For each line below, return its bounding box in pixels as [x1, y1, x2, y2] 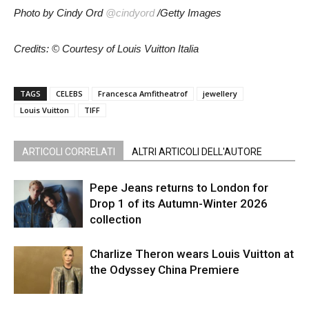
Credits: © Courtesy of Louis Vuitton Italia [14, 43, 199, 55]
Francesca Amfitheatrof [98, 88, 188, 99]
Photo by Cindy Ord [14, 7, 106, 19]
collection [90, 212, 141, 227]
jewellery [203, 88, 237, 99]
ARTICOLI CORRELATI [22, 146, 115, 158]
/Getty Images [154, 7, 221, 19]
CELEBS [56, 88, 83, 99]
